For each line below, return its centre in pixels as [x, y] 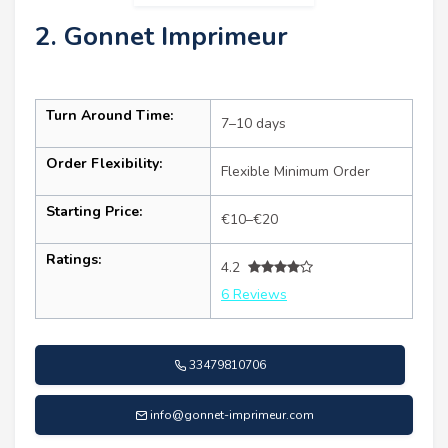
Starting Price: [94, 211]
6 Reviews [254, 294]
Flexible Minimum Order [295, 171]
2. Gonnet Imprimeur [161, 36]
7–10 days [253, 123]
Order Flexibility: [104, 163]
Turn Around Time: [109, 115]
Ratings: [73, 259]
